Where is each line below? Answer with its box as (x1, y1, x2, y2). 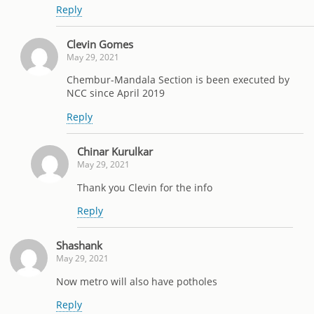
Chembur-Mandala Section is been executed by (67, 73, 289, 87)
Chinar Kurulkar (77, 144, 153, 159)
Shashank (56, 238, 102, 253)
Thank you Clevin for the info (77, 180, 212, 194)
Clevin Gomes (67, 37, 133, 51)
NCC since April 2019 (67, 86, 165, 100)
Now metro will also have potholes (56, 274, 217, 288)
